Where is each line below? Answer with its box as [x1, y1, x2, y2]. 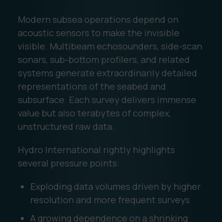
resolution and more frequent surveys [30, 193, 190, 206]
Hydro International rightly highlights [17, 143, 175, 156]
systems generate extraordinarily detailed [17, 66, 197, 79]
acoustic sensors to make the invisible [17, 26, 179, 39]
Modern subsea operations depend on [17, 13, 178, 25]
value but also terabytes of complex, [17, 107, 171, 119]
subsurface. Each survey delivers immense [17, 93, 196, 106]
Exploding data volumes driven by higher [30, 180, 201, 192]
